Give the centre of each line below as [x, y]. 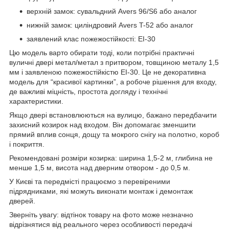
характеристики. [36, 101]
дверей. [22, 201]
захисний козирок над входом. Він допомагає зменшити [102, 124]
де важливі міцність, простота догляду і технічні [88, 91]
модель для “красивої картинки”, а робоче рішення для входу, [113, 82]
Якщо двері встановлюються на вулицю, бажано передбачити [113, 115]
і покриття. [27, 144]
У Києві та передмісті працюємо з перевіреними [90, 181]
